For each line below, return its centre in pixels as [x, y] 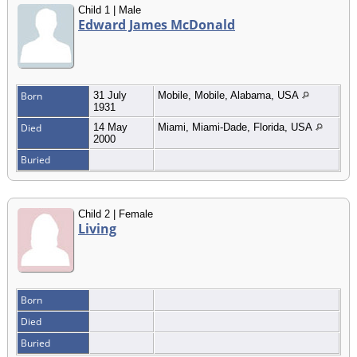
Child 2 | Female [116, 214]
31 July [110, 95]
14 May [110, 127]
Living [97, 228]
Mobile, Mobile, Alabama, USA [230, 95]
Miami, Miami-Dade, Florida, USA [237, 127]
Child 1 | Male [110, 10]
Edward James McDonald [157, 24]
